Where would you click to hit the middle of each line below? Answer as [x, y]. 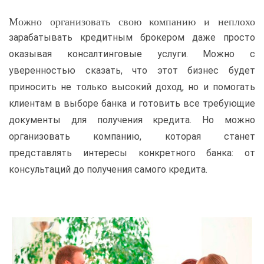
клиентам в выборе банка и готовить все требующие [132, 103]
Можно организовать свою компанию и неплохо [132, 21]
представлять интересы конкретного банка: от [132, 153]
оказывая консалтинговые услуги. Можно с [132, 54]
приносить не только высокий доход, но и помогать [132, 87]
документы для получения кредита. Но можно [132, 120]
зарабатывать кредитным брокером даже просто [132, 37]
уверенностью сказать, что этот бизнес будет [132, 70]
